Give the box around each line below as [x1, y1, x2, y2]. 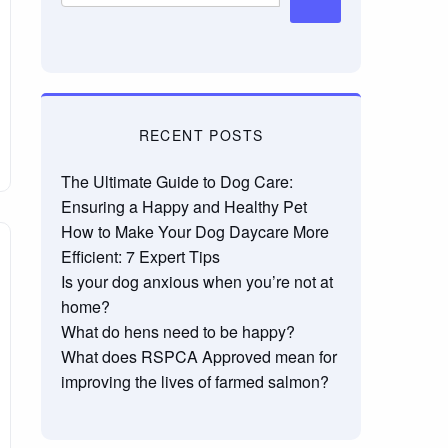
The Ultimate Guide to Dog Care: [60, 170, 293, 193]
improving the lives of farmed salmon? [60, 370, 329, 393]
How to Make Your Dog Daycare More [60, 220, 329, 243]
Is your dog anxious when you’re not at [60, 270, 333, 293]
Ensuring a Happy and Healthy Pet [60, 195, 307, 218]
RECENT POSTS [138, 125, 264, 145]
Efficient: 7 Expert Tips [60, 245, 220, 268]
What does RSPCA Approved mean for [60, 345, 337, 368]
